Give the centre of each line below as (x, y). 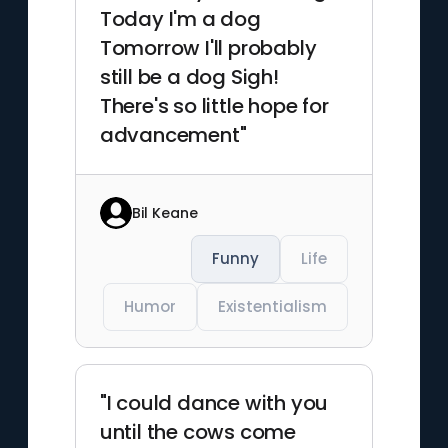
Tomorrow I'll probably (208, 48)
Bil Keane (164, 212)
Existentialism (273, 306)
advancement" (173, 135)
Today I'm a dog (180, 19)
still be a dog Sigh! (189, 77)
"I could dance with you (214, 403)
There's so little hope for (214, 106)
